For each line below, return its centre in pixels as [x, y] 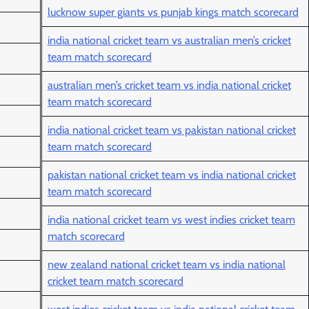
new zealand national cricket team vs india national [166, 265]
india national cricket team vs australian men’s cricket [169, 41]
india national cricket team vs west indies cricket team [171, 220]
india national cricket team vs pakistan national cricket [171, 130]
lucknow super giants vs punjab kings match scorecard [173, 12]
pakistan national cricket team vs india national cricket [171, 175]
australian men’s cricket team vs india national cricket [169, 86]
